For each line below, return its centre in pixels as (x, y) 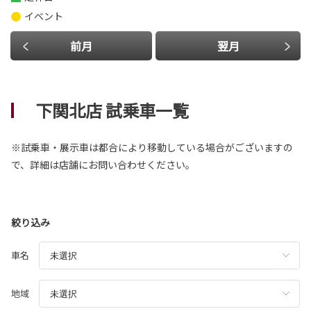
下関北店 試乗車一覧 (112, 110)
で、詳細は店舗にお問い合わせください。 (103, 165)
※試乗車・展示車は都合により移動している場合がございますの (152, 148)
